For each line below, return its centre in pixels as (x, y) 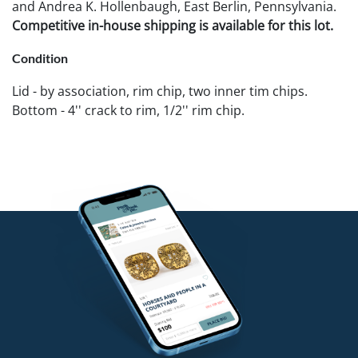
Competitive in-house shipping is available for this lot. (173, 25)
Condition (40, 58)
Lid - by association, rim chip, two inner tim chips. (160, 91)
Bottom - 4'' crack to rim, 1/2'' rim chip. (128, 110)
